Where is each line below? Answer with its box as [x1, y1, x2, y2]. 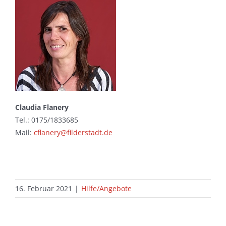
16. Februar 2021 [15, 184, 72, 194]
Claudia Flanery [15, 102, 69, 112]
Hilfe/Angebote [81, 184, 132, 194]
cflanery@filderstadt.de [33, 128, 112, 138]
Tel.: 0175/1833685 [15, 115, 78, 125]
